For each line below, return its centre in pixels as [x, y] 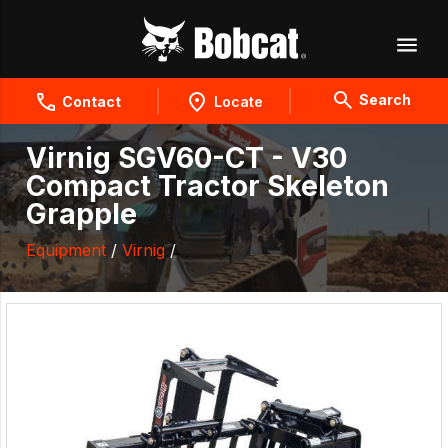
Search [384, 99]
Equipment [66, 250]
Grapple [81, 214]
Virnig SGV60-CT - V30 [186, 158]
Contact [91, 101]
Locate [238, 101]
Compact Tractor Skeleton [207, 186]
